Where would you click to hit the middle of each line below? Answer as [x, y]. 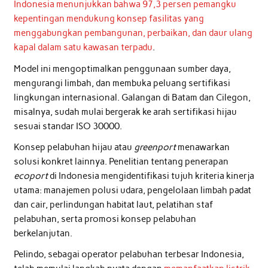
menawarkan [202, 147]
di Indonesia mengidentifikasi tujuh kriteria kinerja [151, 176]
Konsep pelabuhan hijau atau [74, 147]
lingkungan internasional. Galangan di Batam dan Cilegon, [132, 97]
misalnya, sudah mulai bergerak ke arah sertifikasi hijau [125, 112]
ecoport [31, 176]
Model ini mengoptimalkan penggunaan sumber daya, [122, 68]
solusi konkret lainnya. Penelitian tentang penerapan [121, 162]
